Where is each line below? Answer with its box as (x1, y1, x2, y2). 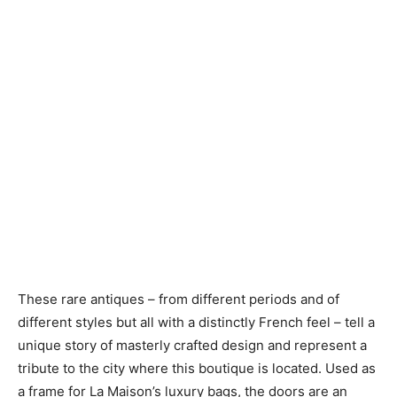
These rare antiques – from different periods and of (18, 291, 339, 308)
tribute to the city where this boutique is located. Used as (18, 360, 376, 378)
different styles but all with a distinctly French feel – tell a (18, 314, 375, 331)
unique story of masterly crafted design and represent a (18, 337, 367, 354)
